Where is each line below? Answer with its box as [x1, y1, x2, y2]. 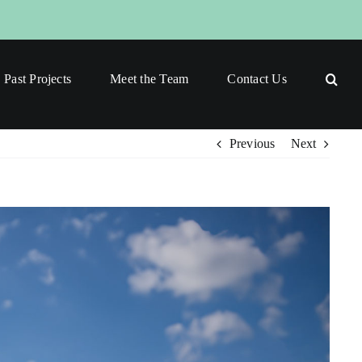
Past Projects [4, 71, 72, 86]
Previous [229, 137, 276, 150]
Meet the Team [110, 71, 189, 86]
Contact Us [227, 71, 287, 86]
